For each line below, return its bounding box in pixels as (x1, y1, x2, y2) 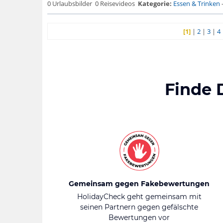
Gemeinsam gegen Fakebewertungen (69, 179, 210, 188)
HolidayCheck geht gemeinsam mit (77, 192, 202, 201)
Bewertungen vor (109, 213, 170, 222)
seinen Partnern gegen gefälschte (80, 203, 198, 212)
